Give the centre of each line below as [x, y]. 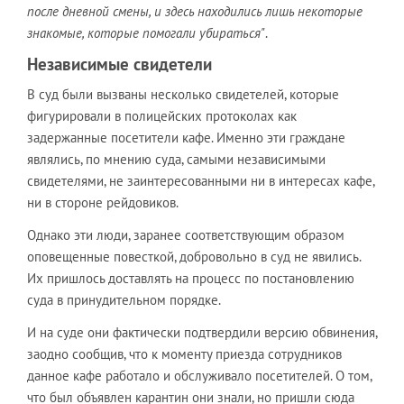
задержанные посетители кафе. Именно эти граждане [186, 138]
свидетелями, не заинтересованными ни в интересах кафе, [201, 181]
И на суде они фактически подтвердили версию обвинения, [202, 332]
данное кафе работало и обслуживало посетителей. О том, [199, 376]
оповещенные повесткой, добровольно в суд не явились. [194, 257]
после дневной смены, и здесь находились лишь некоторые [195, 11]
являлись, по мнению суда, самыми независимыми [176, 159]
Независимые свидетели [119, 64]
